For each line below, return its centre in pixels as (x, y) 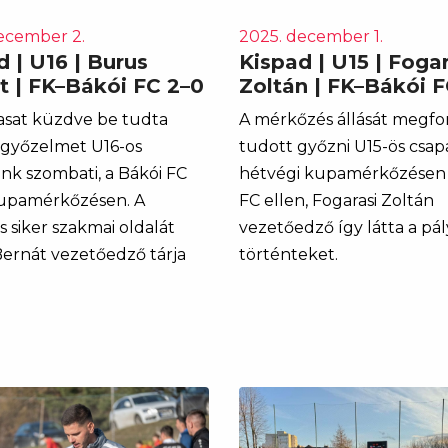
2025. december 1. (311, 36)
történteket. (288, 254)
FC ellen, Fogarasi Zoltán (336, 200)
